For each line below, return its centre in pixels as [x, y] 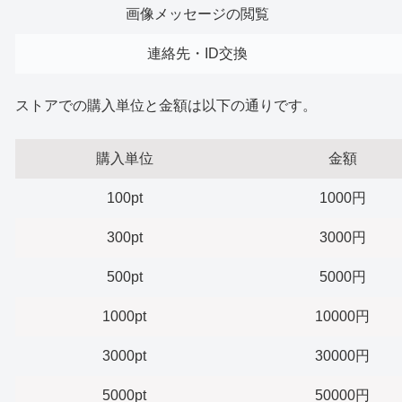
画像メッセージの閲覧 [197, 13]
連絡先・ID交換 [197, 53]
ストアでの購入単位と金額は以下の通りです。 [166, 106]
